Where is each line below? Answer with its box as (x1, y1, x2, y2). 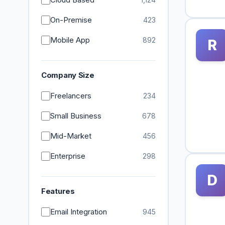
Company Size (41, 70, 94, 80)
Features (41, 186, 75, 196)
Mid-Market (50, 131, 91, 141)
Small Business (50, 111, 101, 121)
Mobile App (50, 35, 90, 45)
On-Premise (50, 15, 92, 25)
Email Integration (50, 207, 107, 216)
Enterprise (50, 151, 85, 161)
